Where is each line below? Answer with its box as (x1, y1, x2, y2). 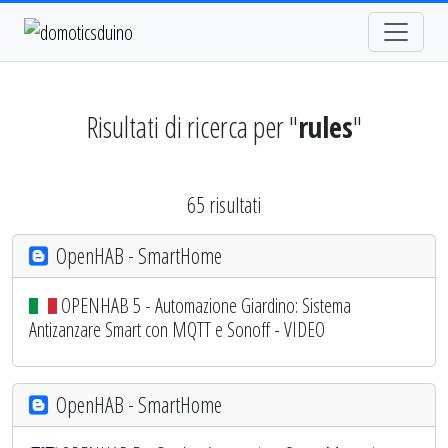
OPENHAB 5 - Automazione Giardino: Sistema (61, 291, 351, 319)
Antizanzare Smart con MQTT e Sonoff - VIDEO (29, 315, 325, 343)
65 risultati (187, 189, 261, 219)
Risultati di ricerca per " (86, 106, 298, 146)
